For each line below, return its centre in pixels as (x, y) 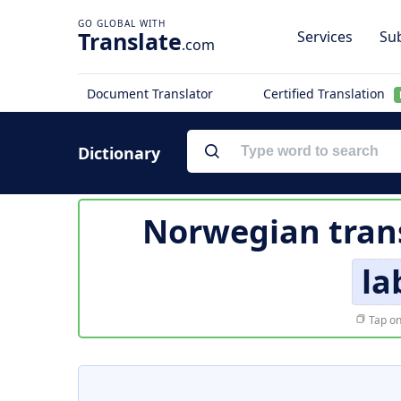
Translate (130, 41)
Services (325, 37)
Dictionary (119, 153)
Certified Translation (325, 94)
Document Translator (150, 94)
